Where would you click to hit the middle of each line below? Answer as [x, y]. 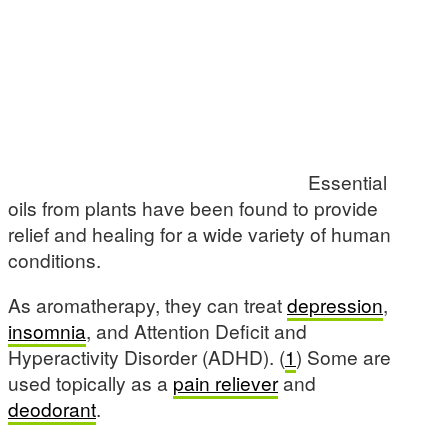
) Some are [343, 357]
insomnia [47, 331]
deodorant [52, 409]
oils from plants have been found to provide [193, 207]
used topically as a [90, 383]
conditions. [54, 259]
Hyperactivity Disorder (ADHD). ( [146, 357]
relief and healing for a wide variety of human [199, 233]
